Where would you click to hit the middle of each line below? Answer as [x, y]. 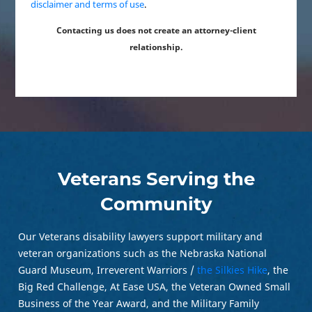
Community [156, 204]
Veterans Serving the [156, 179]
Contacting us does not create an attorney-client [156, 30]
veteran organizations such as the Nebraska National [143, 253]
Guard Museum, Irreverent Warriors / [108, 270]
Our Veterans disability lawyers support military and [141, 236]
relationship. [156, 47]
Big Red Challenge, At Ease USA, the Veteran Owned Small [155, 286]
